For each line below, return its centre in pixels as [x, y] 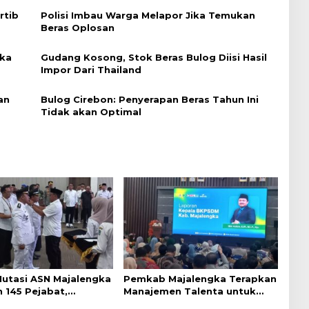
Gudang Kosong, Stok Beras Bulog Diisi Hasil [153, 57]
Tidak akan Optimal [91, 111]
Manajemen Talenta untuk [189, 291]
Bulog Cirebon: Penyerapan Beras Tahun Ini [149, 99]
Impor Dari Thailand [91, 69]
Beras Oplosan [77, 27]
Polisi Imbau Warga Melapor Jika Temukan [148, 15]
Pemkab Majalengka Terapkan [200, 279]
